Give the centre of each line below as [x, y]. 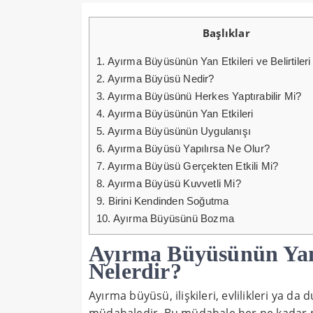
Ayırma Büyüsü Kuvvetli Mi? [173, 184]
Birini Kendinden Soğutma [167, 201]
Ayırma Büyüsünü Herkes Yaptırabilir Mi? [203, 96]
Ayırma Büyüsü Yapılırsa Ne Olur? [188, 149]
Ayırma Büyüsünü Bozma [173, 219]
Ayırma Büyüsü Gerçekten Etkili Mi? [192, 166]
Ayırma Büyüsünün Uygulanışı [178, 131]
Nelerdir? [135, 271]
